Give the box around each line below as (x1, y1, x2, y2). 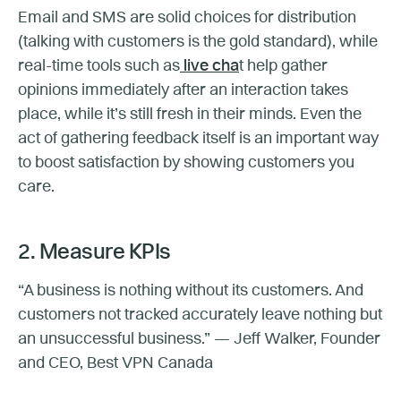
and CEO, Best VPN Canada (18, 354, 213, 371)
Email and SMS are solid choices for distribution (18, 9, 356, 26)
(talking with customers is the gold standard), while (18, 33, 378, 50)
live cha (180, 57, 239, 74)
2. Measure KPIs (18, 242, 171, 264)
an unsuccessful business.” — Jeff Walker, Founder (18, 330, 380, 347)
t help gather (239, 57, 328, 74)
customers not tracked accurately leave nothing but (18, 306, 382, 323)
